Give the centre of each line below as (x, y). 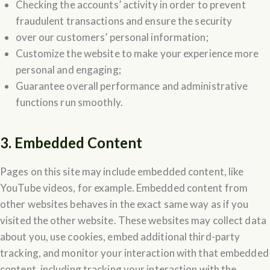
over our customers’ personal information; (112, 37)
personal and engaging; (68, 69)
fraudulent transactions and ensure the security (124, 20)
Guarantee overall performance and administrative (132, 86)
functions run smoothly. (69, 102)
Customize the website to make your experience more (137, 53)
